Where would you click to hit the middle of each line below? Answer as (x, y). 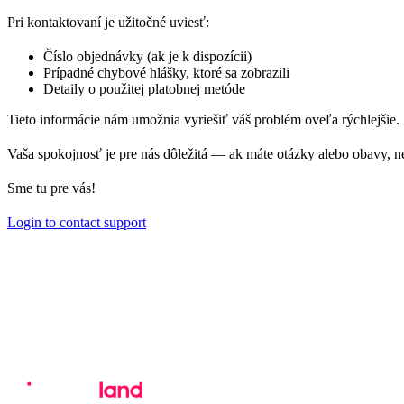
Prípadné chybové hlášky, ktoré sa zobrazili (166, 73)
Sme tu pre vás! (51, 188)
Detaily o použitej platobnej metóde (144, 89)
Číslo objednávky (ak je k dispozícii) (147, 57)
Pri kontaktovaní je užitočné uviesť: (108, 23)
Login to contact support (77, 223)
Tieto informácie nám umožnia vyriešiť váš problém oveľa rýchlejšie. (203, 120)
